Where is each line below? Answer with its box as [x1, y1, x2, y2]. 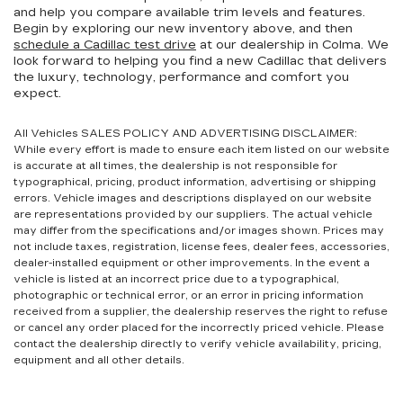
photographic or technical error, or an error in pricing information [13, 290, 363, 301]
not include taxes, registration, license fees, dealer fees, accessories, [13, 241, 390, 253]
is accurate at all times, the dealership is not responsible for [13, 160, 337, 172]
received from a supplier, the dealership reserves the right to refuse [13, 306, 388, 318]
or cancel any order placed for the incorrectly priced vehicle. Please [13, 322, 384, 334]
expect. [13, 86, 61, 101]
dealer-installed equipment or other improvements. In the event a [13, 257, 370, 269]
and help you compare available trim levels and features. [13, 5, 365, 20]
